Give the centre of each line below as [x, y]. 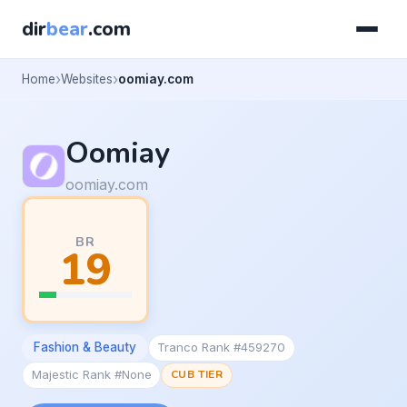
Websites [87, 79]
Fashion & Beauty [84, 347]
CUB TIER [197, 375]
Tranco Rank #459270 [222, 347]
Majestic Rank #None [91, 375]
